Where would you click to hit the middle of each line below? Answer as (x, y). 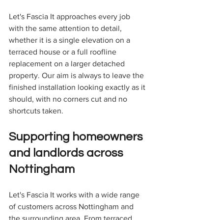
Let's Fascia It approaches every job (70, 17)
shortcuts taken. (36, 111)
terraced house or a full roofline (64, 52)
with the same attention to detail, (66, 28)
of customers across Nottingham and (72, 207)
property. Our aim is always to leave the (77, 76)
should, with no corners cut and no (69, 99)
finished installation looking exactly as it (78, 87)
